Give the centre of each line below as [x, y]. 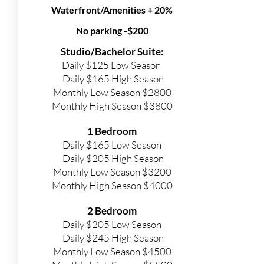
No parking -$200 [112, 30]
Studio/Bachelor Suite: [112, 52]
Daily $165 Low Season [112, 145]
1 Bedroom [112, 131]
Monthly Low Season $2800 [112, 92]
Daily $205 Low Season [112, 224]
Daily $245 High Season [112, 238]
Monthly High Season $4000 [112, 185]
